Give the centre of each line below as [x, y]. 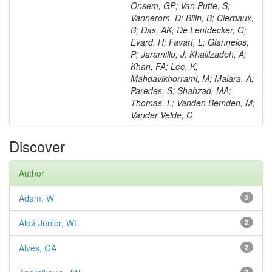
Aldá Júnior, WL [49, 223]
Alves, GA [38, 248]
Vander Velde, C [161, 115]
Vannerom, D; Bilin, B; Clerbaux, [192, 18]
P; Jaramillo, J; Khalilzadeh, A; [189, 54]
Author [32, 173]
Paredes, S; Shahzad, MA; [181, 90]
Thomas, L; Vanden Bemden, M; [193, 103]
